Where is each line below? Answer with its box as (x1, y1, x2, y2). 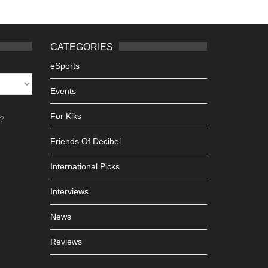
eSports (50, 61, 80, 71)
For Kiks (50, 111, 81, 121)
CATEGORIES (50, 42, 113, 52)
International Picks (50, 162, 120, 171)
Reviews (50, 237, 82, 246)
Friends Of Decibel (50, 136, 121, 146)
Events (50, 86, 76, 96)
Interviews (50, 187, 89, 196)
